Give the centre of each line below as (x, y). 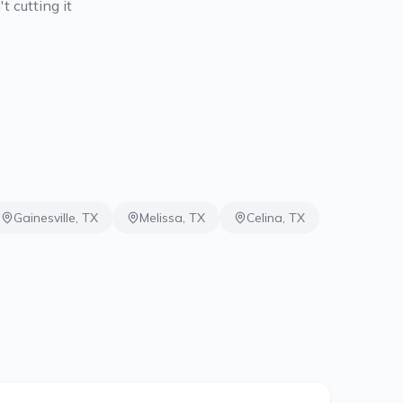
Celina (264, 218)
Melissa (161, 218)
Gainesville (45, 218)
